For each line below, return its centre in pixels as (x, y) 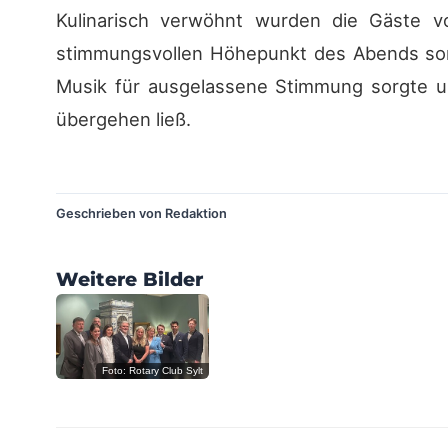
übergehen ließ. (123, 118)
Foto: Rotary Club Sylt (152, 370)
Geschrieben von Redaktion (141, 213)
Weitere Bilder (129, 279)
